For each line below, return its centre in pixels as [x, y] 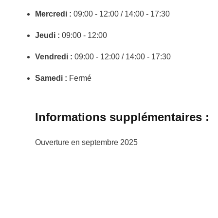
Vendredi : [54, 57]
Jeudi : [47, 35]
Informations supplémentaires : [122, 117]
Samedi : [51, 78]
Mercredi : [53, 14]
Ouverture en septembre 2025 [86, 142]
